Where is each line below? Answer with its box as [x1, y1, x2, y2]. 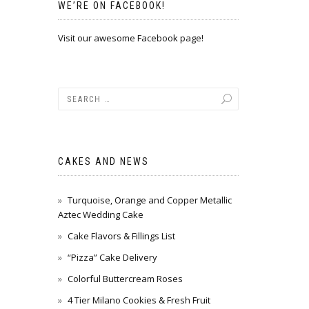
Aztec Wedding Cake [57, 208, 143, 221]
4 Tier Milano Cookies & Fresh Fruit [67, 294, 210, 306]
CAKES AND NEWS [57, 156, 149, 167]
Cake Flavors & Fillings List [67, 230, 175, 242]
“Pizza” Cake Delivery [67, 251, 157, 263]
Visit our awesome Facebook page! [57, 32, 203, 44]
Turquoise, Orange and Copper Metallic [67, 194, 232, 206]
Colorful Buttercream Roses [67, 272, 183, 285]
